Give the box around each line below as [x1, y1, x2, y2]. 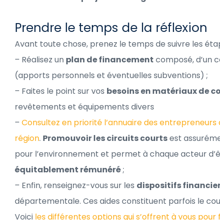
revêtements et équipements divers [15, 101, 154, 112]
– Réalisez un [15, 54, 66, 65]
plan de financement [66, 54, 154, 65]
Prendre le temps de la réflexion [15, 19, 207, 36]
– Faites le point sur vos [15, 85, 107, 97]
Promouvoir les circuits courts [43, 132, 167, 144]
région [15, 132, 39, 144]
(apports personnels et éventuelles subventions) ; [15, 69, 208, 81]
